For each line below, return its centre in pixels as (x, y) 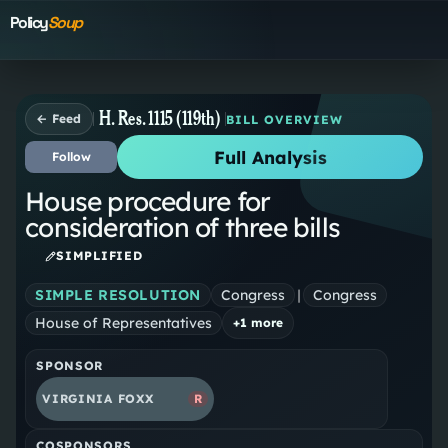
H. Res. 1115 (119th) (159, 118)
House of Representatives (124, 322)
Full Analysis (270, 157)
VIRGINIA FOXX (98, 399)
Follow (71, 157)
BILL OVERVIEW (284, 119)
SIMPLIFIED (99, 255)
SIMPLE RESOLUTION (118, 294)
